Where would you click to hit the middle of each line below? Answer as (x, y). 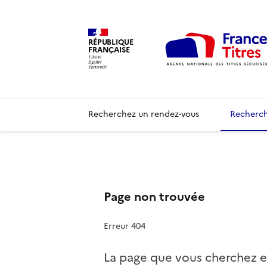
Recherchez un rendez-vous (144, 114)
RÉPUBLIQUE (111, 42)
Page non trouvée (154, 196)
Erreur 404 (125, 226)
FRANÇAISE (109, 49)
